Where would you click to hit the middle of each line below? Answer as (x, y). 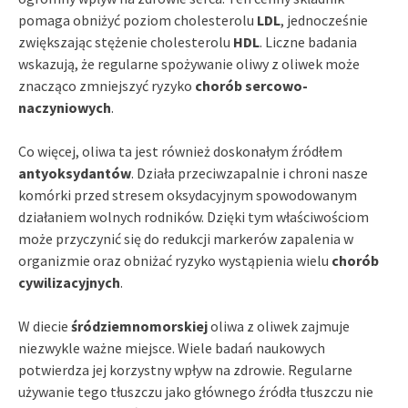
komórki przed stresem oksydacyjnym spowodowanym (188, 194)
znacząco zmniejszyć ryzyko (107, 85)
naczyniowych (65, 107)
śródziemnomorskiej (139, 326)
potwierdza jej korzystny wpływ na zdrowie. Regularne (185, 369)
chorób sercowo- (251, 85)
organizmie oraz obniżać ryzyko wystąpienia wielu (175, 260)
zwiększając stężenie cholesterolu (126, 41)
